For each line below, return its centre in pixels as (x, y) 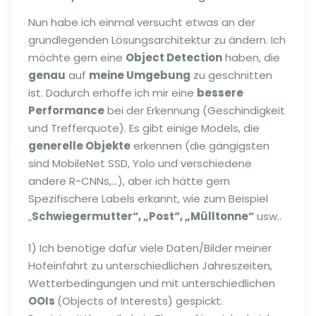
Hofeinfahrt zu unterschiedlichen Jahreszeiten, (150, 265)
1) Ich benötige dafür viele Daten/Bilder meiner (150, 248)
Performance (66, 110)
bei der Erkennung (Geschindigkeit (195, 110)
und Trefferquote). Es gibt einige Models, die (144, 128)
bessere (220, 92)
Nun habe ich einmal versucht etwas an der (142, 22)
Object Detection (174, 57)
